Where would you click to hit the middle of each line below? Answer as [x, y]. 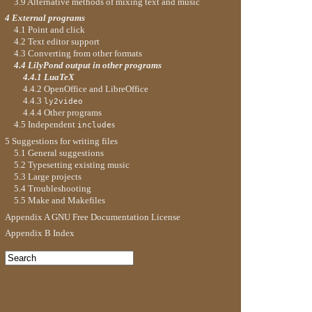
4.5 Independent [45, 125]
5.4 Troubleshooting [52, 189]
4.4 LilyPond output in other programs [87, 65]
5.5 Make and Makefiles [59, 201]
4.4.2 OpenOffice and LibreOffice [86, 89]
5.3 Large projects [47, 177]
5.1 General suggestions [58, 153]
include [94, 125]
